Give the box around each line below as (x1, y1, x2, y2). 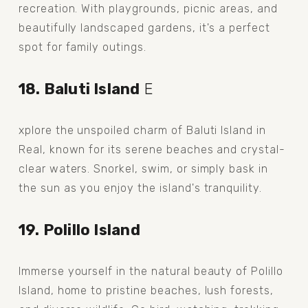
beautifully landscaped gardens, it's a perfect (18, 21, 271, 34)
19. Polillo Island (18, 221, 140, 239)
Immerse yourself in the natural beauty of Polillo (18, 264, 283, 278)
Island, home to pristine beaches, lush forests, (18, 283, 274, 297)
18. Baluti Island (18, 80, 140, 98)
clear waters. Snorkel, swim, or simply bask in (18, 162, 269, 175)
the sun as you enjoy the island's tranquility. (18, 181, 263, 195)
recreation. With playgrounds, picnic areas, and (18, 1, 278, 15)
